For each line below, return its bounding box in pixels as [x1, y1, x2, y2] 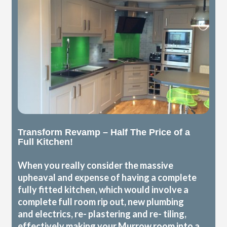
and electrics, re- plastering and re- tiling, [18, 208, 187, 220]
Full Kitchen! [18, 137, 73, 147]
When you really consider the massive [18, 160, 174, 171]
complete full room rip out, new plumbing [18, 196, 184, 208]
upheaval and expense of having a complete [18, 172, 197, 183]
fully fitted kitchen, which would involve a [18, 184, 189, 196]
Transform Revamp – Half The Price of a [18, 127, 191, 138]
